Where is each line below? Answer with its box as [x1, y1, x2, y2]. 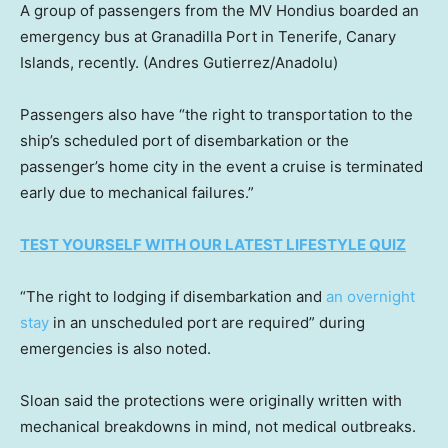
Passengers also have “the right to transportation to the [20, 105, 413, 125]
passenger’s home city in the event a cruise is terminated [20, 157, 423, 177]
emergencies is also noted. [20, 339, 211, 359]
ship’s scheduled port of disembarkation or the [20, 131, 349, 151]
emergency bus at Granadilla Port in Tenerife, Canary [20, 27, 396, 47]
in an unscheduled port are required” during [49, 313, 365, 333]
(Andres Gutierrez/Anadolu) [143, 53, 338, 73]
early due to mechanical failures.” [20, 183, 254, 203]
